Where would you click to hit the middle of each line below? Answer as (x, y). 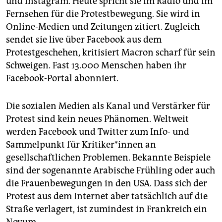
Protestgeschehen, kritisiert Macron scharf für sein (111, 52)
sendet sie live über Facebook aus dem (84, 39)
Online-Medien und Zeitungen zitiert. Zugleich (103, 27)
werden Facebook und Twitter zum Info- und (98, 132)
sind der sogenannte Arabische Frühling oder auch (111, 170)
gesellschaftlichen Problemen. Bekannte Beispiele (108, 157)
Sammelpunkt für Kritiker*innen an (81, 144)
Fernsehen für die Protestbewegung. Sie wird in (103, 14)
